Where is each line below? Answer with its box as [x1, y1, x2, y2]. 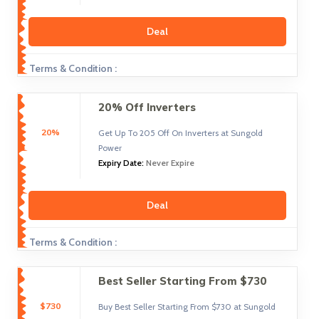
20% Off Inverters [98, 100, 196, 114]
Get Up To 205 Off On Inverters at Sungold [98, 127, 263, 138]
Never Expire [145, 157, 194, 168]
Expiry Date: [98, 157, 146, 168]
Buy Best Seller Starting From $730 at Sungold [98, 301, 276, 312]
